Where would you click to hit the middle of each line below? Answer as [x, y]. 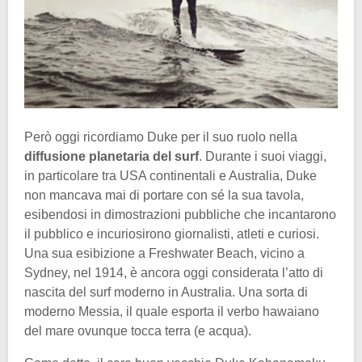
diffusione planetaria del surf [112, 157]
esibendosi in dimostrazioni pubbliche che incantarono [180, 215]
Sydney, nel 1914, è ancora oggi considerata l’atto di [174, 273]
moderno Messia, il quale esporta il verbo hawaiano [172, 312]
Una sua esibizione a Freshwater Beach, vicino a [164, 254]
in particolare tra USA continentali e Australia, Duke [170, 176]
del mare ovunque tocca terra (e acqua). [138, 331]
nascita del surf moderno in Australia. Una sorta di [166, 293]
